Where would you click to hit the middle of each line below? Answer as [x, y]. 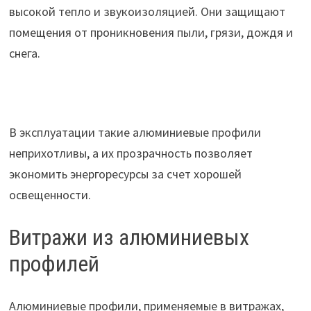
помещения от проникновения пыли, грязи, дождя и [151, 33]
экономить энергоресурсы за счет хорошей [125, 174]
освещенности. [50, 195]
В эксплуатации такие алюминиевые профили [135, 133]
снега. [24, 53]
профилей [54, 264]
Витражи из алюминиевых [129, 238]
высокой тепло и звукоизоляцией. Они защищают [147, 12]
